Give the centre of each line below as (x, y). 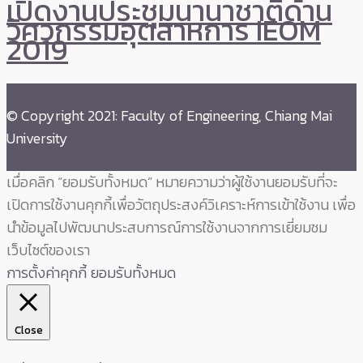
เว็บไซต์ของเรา (48, 250)
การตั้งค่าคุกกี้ (47, 273)
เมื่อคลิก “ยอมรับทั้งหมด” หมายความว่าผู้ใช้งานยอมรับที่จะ (172, 182)
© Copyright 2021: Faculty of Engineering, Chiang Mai (169, 116)
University (37, 139)
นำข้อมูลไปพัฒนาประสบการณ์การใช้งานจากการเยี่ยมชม (167, 228)
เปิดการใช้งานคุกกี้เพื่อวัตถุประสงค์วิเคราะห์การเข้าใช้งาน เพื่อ (181, 205)
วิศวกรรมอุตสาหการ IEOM (164, 30)
